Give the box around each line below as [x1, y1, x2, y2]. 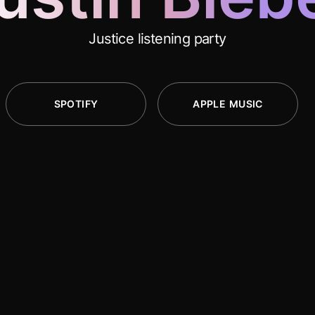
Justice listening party [89, 30, 226, 48]
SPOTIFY [53, 98, 98, 110]
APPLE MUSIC [193, 98, 263, 110]
